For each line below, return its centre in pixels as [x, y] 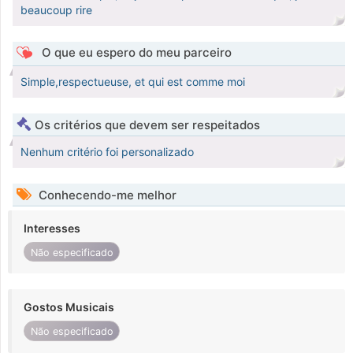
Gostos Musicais [69, 307]
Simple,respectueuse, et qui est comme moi [133, 82]
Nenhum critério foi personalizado [107, 152]
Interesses [52, 229]
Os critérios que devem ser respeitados [147, 125]
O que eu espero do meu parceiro [135, 53]
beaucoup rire [56, 10]
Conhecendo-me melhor [106, 195]
